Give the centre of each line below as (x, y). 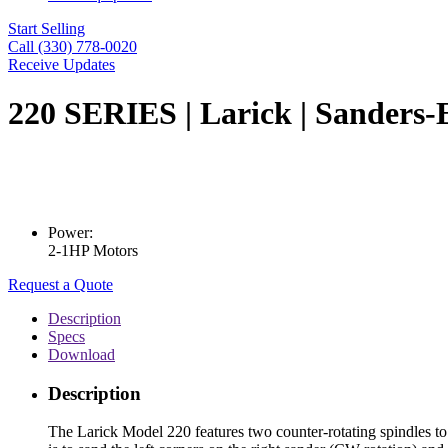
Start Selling (46, 28)
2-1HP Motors (93, 250)
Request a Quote (60, 284)
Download (81, 354)
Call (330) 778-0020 (72, 46)
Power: (70, 232)
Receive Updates (61, 64)
